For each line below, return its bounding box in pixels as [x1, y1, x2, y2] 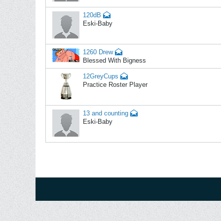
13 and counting [83, 110, 128, 117]
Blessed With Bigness [83, 57, 146, 65]
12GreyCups [83, 73, 118, 80]
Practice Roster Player [83, 81, 147, 89]
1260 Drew [83, 48, 113, 56]
